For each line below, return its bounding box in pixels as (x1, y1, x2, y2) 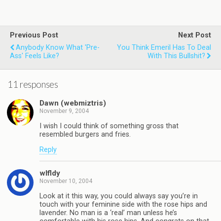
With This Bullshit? (147, 51, 205, 60)
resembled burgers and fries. (39, 130, 131, 139)
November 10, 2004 (39, 178, 92, 185)
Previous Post (10, 31, 58, 39)
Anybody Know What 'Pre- (16, 43, 100, 52)
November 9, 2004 (39, 108, 89, 115)
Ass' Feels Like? (10, 51, 59, 60)
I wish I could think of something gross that (39, 121, 179, 130)
